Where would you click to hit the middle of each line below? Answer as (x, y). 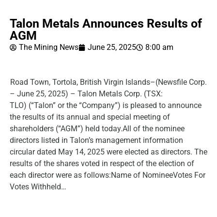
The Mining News (49, 47)
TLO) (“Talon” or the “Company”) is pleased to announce (106, 105)
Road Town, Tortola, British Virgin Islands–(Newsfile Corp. (108, 82)
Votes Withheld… (38, 187)
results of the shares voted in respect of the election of (102, 163)
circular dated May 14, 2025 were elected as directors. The (108, 152)
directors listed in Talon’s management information (96, 140)
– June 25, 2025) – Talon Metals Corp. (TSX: (86, 94)
